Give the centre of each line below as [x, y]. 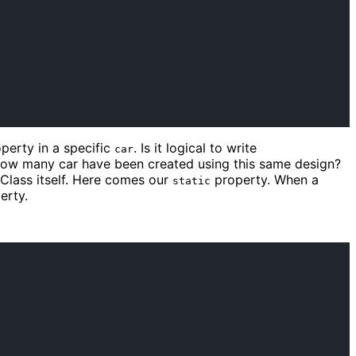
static [192, 181]
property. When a [265, 180]
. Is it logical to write [195, 148]
